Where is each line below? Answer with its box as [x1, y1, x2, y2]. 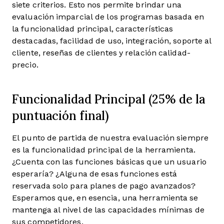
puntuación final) [12, 107, 109, 123]
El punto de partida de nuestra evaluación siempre [12, 133, 208, 142]
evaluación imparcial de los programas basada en [12, 12, 204, 21]
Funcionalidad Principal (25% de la [12, 90, 205, 107]
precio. [12, 60, 38, 69]
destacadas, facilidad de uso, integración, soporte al [12, 36, 212, 45]
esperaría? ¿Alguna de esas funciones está [12, 169, 177, 178]
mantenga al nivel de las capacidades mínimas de [12, 205, 204, 214]
